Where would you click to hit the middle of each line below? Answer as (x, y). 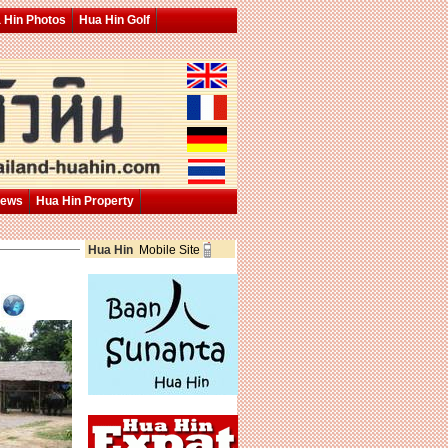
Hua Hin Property (84, 201)
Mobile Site (170, 250)
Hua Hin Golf (114, 20)
